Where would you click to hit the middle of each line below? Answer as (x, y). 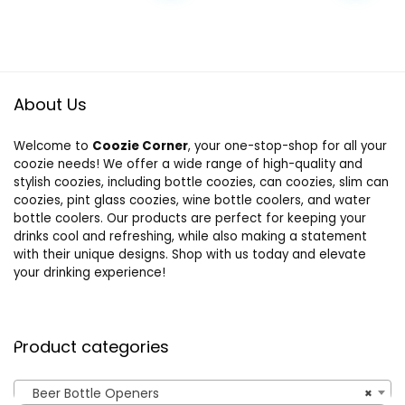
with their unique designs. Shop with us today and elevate (190, 255)
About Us (50, 105)
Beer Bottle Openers (90, 394)
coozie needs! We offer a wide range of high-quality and (188, 165)
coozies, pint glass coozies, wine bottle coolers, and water (192, 201)
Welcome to (53, 146)
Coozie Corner (140, 146)
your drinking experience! (89, 273)
